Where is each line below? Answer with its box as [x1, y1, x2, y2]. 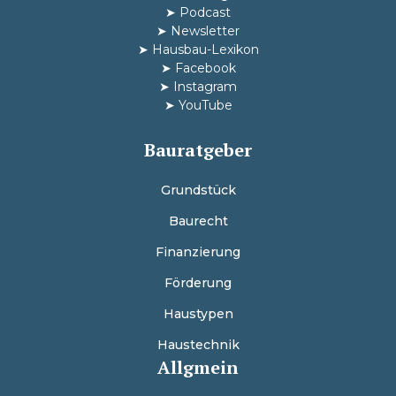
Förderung [164, 274, 232, 291]
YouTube [178, 96, 232, 113]
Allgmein [157, 354, 239, 379]
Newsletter [171, 22, 240, 39]
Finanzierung [156, 243, 240, 260]
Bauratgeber [144, 137, 252, 162]
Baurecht [168, 212, 228, 229]
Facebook [174, 59, 236, 76]
